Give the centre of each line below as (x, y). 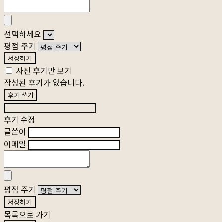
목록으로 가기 (27, 214)
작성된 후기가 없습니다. (44, 83)
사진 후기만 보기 (44, 71)
